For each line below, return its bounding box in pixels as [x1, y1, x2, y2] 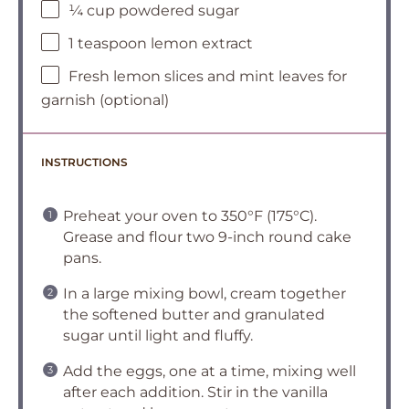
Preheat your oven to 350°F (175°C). [63, 207, 317, 225]
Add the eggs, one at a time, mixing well [63, 362, 356, 380]
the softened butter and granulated [63, 306, 325, 323]
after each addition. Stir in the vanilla [63, 383, 328, 401]
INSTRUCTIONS [41, 155, 128, 169]
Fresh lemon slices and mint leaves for [68, 68, 347, 86]
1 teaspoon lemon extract [68, 35, 253, 53]
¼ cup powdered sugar [68, 2, 239, 20]
